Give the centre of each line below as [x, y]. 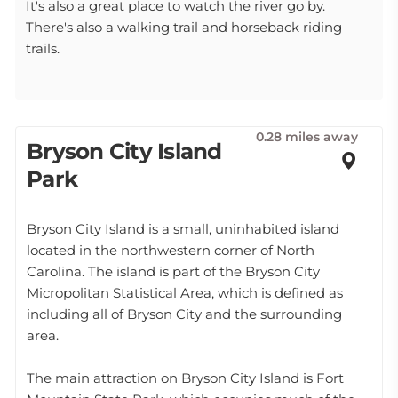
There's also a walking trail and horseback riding [184, 27]
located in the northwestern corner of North [171, 250]
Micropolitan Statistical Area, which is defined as [185, 293]
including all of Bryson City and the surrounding [184, 314]
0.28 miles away [307, 137]
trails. [43, 48]
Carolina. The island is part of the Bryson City [173, 271]
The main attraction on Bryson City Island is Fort [185, 378]
